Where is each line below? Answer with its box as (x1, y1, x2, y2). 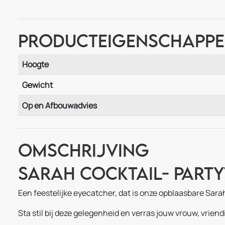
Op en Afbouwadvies (22, 99, 97, 111)
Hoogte (22, 58, 49, 70)
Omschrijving (18, 139, 149, 161)
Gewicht (22, 79, 53, 90)
